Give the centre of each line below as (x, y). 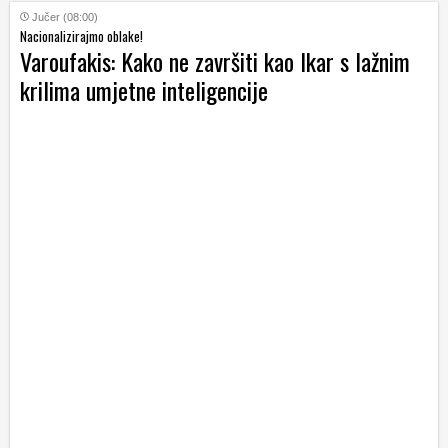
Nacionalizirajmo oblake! (81, 36)
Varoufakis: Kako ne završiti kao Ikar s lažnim (215, 61)
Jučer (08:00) (65, 17)
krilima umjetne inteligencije (144, 90)
